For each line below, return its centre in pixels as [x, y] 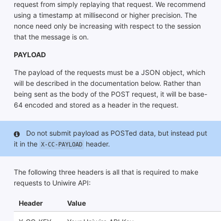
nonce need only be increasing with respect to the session [107, 26]
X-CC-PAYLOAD [62, 145]
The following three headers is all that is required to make [106, 172]
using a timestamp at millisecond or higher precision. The [105, 15]
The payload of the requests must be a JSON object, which [110, 73]
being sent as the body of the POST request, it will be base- [110, 94]
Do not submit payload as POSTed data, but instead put [116, 133]
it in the [27, 144]
